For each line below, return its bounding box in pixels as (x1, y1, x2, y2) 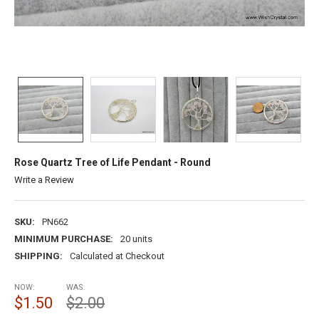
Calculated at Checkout (69, 250, 164, 261)
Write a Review (14, 174, 74, 185)
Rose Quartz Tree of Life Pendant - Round (14, 156, 211, 168)
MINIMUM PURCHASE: (14, 233, 113, 244)
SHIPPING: (14, 250, 63, 261)
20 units (120, 233, 152, 244)
